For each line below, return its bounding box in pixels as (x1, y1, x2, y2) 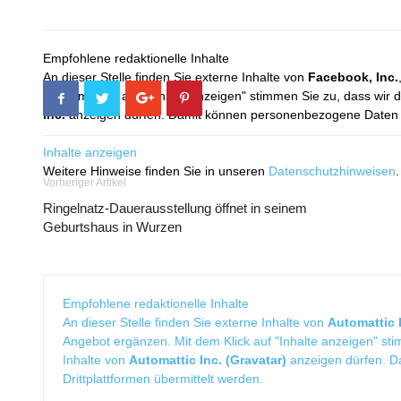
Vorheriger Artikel (43, 176, 126, 189)
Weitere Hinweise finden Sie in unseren (43, 164, 269, 178)
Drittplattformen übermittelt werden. (63, 371, 263, 386)
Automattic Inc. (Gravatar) (129, 353, 286, 367)
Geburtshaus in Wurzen (43, 219, 182, 235)
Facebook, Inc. (308, 70, 398, 84)
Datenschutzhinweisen (269, 164, 396, 178)
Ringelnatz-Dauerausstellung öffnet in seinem (43, 200, 307, 216)
